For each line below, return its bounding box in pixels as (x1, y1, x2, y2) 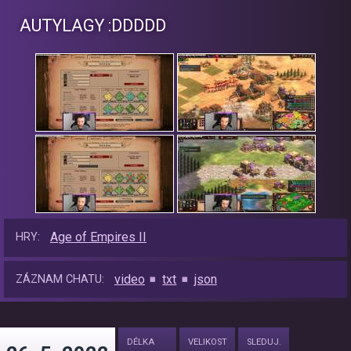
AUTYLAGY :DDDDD (20, 16, 166, 36)
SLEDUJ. (247, 337, 281, 348)
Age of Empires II (50, 230, 147, 245)
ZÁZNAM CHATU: (16, 273, 104, 287)
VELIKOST (188, 337, 227, 348)
